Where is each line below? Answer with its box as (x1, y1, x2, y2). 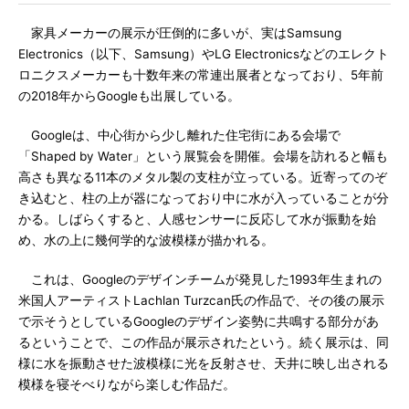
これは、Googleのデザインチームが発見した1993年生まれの (18, 272, 382, 287)
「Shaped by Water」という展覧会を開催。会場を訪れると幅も (18, 149, 388, 163)
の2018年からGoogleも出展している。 (18, 89, 240, 103)
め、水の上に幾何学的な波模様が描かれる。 (18, 233, 274, 247)
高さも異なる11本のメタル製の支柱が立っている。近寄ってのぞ (18, 170, 387, 184)
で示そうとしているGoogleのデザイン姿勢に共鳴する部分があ (18, 314, 379, 329)
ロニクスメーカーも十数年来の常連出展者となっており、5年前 (18, 68, 383, 82)
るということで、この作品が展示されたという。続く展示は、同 (18, 335, 389, 350)
